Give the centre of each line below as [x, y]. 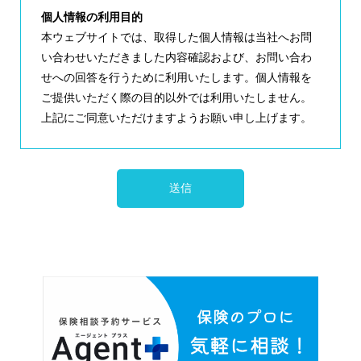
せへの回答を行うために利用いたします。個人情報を [176, 78]
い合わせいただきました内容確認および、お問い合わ [176, 58]
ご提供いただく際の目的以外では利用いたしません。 [176, 98]
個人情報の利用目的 [92, 17]
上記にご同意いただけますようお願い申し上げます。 [176, 118]
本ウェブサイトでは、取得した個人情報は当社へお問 [176, 37]
